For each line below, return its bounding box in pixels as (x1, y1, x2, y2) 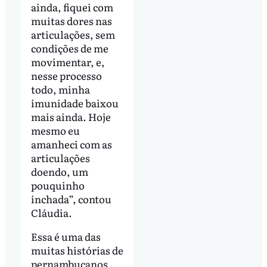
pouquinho (30, 178, 85, 193)
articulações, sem (30, 27, 115, 42)
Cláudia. (30, 205, 76, 221)
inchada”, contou (30, 191, 111, 207)
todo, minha (30, 82, 90, 97)
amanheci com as (30, 136, 112, 152)
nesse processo (30, 68, 102, 83)
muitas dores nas (30, 13, 112, 29)
